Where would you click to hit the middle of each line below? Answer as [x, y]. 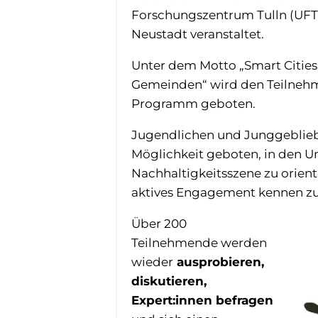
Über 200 [159, 223]
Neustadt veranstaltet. [197, 34]
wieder [152, 262]
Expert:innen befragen [202, 300]
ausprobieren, [218, 262]
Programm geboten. [194, 103]
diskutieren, [169, 281]
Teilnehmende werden [199, 242]
